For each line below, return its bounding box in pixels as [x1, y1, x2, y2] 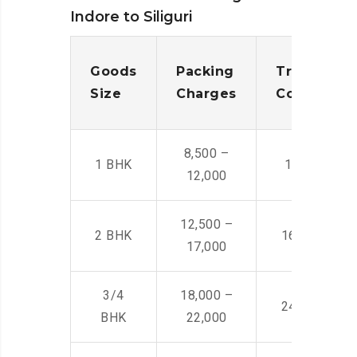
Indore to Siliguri [70, 8, 192, 26]
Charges [176, 86, 237, 102]
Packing [176, 64, 234, 80]
